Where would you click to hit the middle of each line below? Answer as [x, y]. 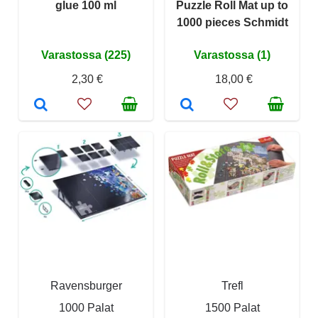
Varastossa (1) [232, 55]
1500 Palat [232, 307]
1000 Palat [86, 307]
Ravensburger [86, 285]
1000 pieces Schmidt [232, 22]
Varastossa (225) [86, 55]
